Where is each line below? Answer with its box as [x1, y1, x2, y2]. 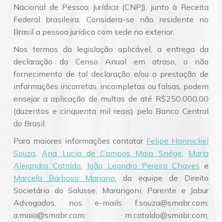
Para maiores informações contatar [13, 136, 147, 146]
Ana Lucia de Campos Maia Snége [42, 148, 182, 158]
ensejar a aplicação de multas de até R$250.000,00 [13, 94, 209, 104]
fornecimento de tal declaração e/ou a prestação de [13, 69, 209, 79]
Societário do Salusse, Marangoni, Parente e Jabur [13, 185, 209, 195]
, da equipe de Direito [115, 173, 209, 183]
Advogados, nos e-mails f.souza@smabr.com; [13, 198, 209, 208]
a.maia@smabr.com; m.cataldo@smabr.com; [13, 210, 209, 220]
